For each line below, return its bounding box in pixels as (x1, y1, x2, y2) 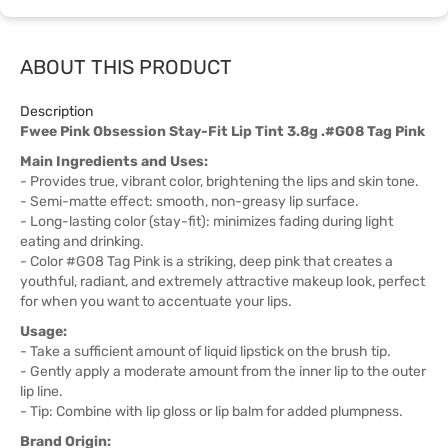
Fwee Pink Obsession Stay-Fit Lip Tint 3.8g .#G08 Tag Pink (20, 123, 425, 140)
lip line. (20, 383, 63, 400)
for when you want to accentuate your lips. (20, 293, 292, 310)
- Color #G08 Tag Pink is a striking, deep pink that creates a (20, 253, 393, 270)
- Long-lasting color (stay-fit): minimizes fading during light (20, 213, 393, 230)
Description (20, 103, 93, 120)
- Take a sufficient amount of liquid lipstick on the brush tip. (20, 343, 391, 360)
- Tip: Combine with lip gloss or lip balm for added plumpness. (20, 403, 403, 420)
